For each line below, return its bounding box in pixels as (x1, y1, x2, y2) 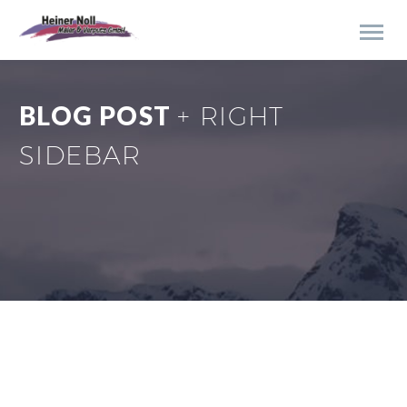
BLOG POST (19, 100, 177, 131)
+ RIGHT (177, 101, 284, 131)
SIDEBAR (19, 140, 142, 170)
